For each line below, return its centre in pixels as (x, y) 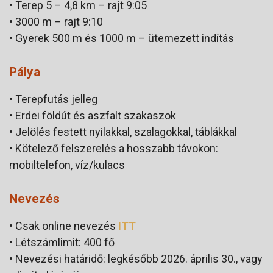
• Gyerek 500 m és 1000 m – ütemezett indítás (122, 38)
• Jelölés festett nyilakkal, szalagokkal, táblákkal (123, 132)
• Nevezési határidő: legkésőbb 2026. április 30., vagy (136, 258)
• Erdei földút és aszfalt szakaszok (93, 115)
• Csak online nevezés (64, 225)
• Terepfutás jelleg (53, 99)
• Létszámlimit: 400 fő (62, 242)
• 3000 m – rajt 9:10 (56, 21)
